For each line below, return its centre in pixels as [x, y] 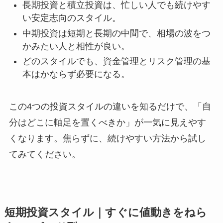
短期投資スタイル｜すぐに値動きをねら [106, 213]
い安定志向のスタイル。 [71, 18]
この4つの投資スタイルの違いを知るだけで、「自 [110, 107]
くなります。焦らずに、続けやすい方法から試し [107, 139]
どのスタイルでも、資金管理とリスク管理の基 [116, 61]
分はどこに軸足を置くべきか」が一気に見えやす [107, 123]
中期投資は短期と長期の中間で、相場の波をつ [116, 33]
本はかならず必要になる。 [76, 74]
